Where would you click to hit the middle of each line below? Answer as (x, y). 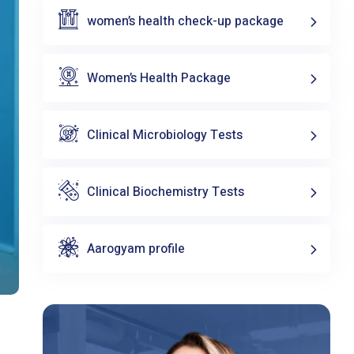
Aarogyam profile (136, 249)
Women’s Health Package (158, 78)
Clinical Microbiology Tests (164, 135)
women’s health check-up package (185, 21)
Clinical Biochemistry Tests (165, 192)
